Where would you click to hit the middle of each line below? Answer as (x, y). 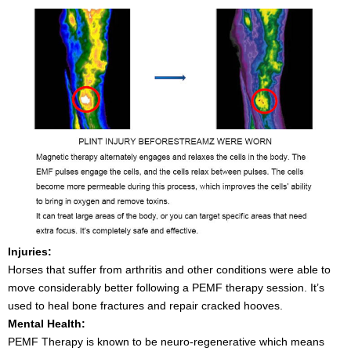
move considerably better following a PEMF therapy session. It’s (166, 287)
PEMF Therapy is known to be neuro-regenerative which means (166, 341)
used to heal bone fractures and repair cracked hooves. (145, 305)
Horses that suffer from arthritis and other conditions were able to (169, 269)
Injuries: (30, 251)
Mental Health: (47, 323)
